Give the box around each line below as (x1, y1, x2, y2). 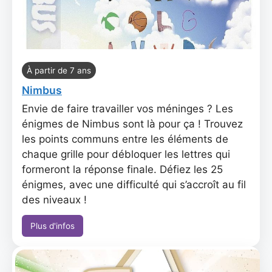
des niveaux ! (22, 194, 87, 206)
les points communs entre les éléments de (22, 133, 228, 145)
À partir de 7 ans (27, 66, 91, 75)
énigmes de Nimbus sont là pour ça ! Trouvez (22, 118, 243, 130)
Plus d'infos (30, 221, 75, 231)
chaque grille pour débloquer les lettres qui (22, 148, 230, 160)
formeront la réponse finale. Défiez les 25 (22, 163, 223, 175)
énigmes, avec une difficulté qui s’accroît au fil (22, 178, 246, 191)
